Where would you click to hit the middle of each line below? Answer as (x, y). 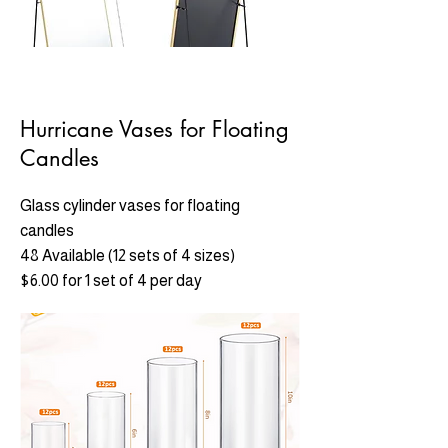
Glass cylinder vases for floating (130, 205)
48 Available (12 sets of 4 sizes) (127, 255)
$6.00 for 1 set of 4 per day (111, 280)
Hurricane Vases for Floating (154, 129)
